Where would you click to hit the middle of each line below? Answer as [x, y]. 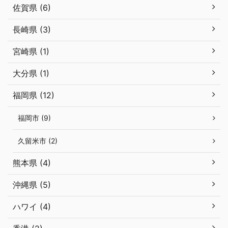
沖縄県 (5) [32, 185]
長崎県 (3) [32, 30]
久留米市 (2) [38, 141]
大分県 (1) [31, 74]
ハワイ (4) [32, 207]
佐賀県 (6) [32, 8]
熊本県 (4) [32, 163]
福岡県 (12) [34, 95]
